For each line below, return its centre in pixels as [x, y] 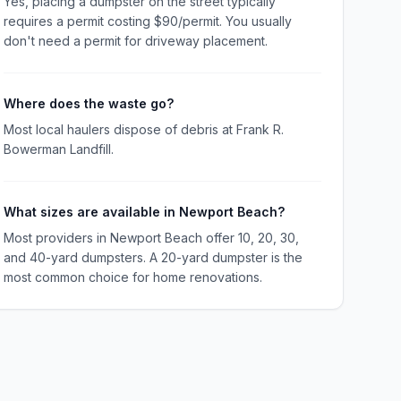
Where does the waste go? [88, 103]
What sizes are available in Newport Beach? [144, 212]
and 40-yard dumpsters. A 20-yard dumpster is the [153, 257]
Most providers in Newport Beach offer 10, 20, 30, [151, 238]
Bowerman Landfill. [58, 149]
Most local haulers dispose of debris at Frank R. [143, 129]
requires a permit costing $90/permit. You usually [147, 21]
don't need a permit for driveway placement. [135, 41]
